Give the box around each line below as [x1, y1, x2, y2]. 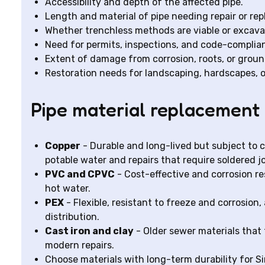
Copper [45, 140, 80, 151]
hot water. [45, 183, 91, 194]
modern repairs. [45, 240, 114, 251]
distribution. [45, 211, 99, 222]
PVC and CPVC [45, 169, 115, 180]
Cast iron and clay [45, 225, 134, 237]
